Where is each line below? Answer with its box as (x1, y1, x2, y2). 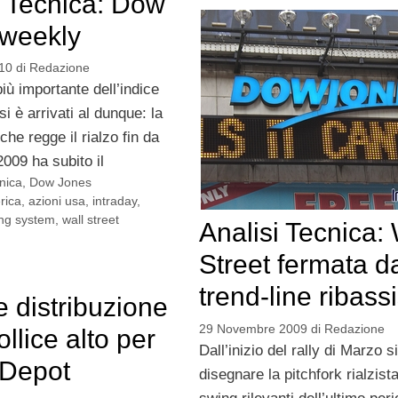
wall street (61, 212, 119, 227)
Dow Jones (29, 175, 92, 190)
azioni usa (28, 194, 86, 209)
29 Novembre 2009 (198, 321, 307, 336)
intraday (92, 194, 138, 209)
